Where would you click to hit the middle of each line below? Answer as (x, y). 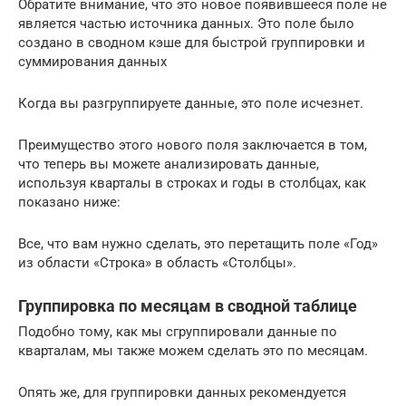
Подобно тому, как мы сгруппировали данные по (178, 331)
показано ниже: (69, 202)
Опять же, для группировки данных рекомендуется (182, 392)
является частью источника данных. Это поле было (186, 23)
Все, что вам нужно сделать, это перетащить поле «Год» (198, 243)
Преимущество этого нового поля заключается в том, (193, 145)
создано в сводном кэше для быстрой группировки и (192, 42)
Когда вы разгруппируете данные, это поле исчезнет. (191, 103)
